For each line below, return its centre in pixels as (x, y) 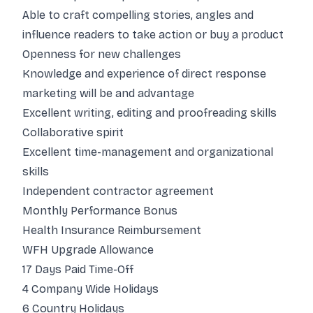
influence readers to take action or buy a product (153, 35)
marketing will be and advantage (108, 93)
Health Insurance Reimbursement (112, 230)
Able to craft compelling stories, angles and (138, 15)
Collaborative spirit (73, 132)
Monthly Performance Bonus (100, 211)
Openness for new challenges (102, 54)
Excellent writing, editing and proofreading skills (150, 113)
